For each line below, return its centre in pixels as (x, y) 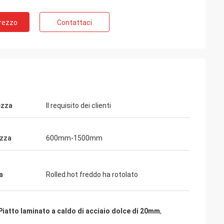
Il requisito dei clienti (78, 105)
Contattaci (74, 22)
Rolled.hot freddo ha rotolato (92, 174)
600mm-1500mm (74, 138)
